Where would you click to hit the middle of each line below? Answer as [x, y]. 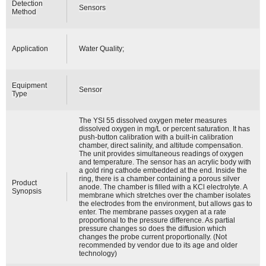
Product [25, 183]
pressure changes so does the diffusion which [153, 228]
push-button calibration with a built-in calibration [156, 137]
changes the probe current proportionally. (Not [153, 237]
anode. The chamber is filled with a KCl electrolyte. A [164, 187]
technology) [98, 253]
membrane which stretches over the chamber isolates [165, 195]
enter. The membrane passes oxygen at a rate [153, 212]
